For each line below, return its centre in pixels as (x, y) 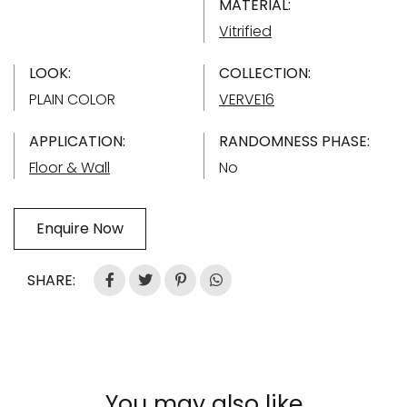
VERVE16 (247, 99)
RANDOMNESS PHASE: (294, 141)
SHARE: (51, 280)
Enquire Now (80, 228)
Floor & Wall (69, 167)
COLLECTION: (265, 73)
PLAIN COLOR (72, 99)
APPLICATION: (77, 141)
